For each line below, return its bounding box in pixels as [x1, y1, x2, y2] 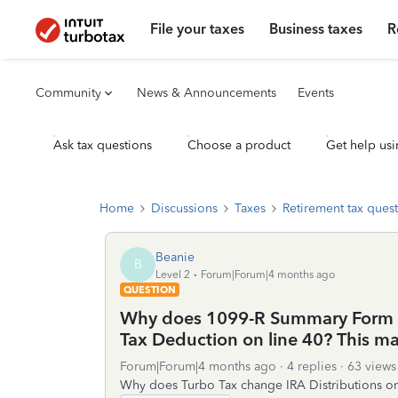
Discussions [151, 201, 218, 216]
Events [298, 85, 334, 100]
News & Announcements [137, 85, 276, 100]
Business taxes [269, 20, 363, 37]
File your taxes [150, 20, 245, 37]
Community [36, 85, 101, 100]
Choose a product [187, 138, 291, 153]
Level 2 [155, 267, 190, 281]
